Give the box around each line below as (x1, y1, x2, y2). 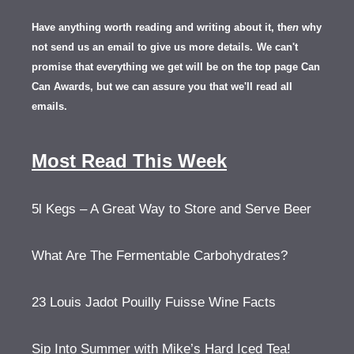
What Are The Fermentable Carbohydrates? (32, 247, 288, 263)
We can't (257, 40, 298, 53)
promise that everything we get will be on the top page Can (32, 60, 320, 73)
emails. (32, 100, 67, 112)
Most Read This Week (32, 149, 227, 171)
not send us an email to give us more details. (32, 40, 253, 53)
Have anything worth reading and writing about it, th (32, 21, 287, 33)
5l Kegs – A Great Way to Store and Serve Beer (32, 201, 311, 217)
